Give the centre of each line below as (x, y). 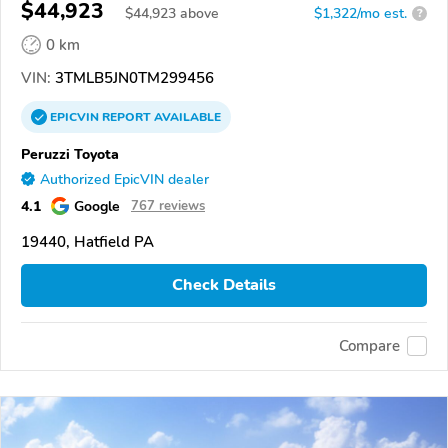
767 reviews (168, 205)
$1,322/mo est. (360, 13)
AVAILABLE (186, 116)
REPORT (126, 116)
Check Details (224, 285)
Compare (369, 346)
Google (97, 205)
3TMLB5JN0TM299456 (132, 77)
